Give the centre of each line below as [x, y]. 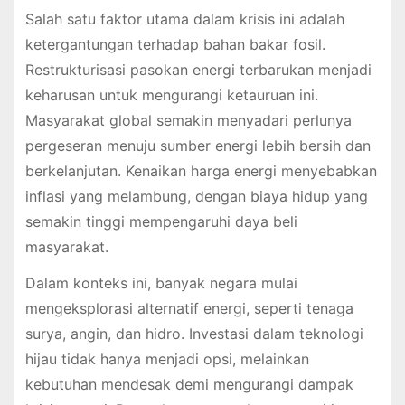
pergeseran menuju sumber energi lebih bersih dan [198, 145]
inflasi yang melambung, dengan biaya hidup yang [196, 196]
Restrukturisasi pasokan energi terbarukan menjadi [198, 69]
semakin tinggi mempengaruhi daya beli [161, 221]
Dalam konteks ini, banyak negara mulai [161, 283]
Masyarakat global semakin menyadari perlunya [188, 120]
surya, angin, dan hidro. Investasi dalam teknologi [194, 334]
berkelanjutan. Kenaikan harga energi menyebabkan [201, 170]
